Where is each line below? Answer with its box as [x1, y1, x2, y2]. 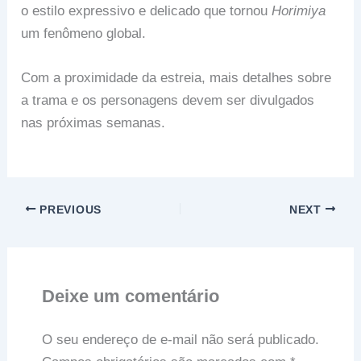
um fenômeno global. [21, 25, 147, 41]
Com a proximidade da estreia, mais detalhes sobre [21, 70, 332, 86]
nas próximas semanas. [21, 115, 166, 131]
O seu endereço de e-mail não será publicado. [41, 331, 319, 347]
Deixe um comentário [41, 285, 219, 306]
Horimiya [272, 2, 326, 19]
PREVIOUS [35, 203, 102, 216]
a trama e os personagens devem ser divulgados [21, 93, 315, 109]
